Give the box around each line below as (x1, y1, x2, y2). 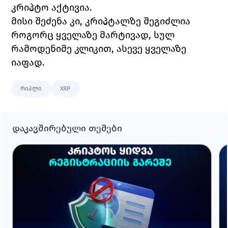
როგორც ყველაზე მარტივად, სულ (11, 29, 175, 41)
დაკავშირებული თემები (12, 123, 123, 134)
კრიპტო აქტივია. (11, 2, 95, 14)
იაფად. (11, 56, 48, 69)
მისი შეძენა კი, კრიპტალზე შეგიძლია (11, 15, 191, 27)
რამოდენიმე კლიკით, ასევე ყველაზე (11, 43, 187, 55)
